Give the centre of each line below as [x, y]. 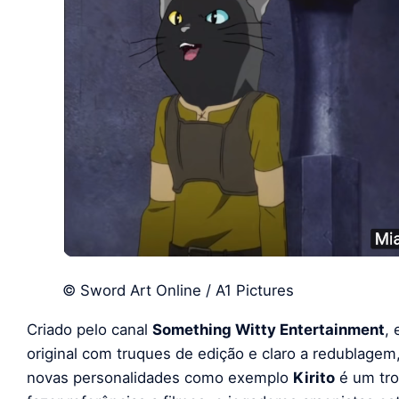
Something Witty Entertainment [269, 330]
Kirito [314, 378]
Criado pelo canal [90, 330]
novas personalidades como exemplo [160, 378]
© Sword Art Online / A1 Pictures [178, 291]
